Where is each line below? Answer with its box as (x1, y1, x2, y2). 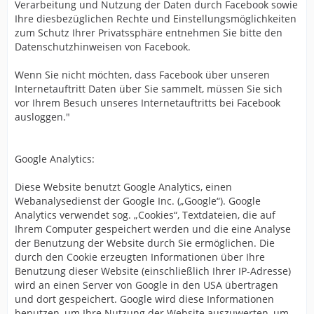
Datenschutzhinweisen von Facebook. (15, 40, 191, 53)
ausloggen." (15, 110, 70, 123)
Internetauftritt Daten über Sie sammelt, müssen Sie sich (15, 82, 282, 95)
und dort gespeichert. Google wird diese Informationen (15, 292, 274, 306)
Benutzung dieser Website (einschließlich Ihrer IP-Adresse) (15, 264, 291, 278)
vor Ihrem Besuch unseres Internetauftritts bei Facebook (15, 96, 280, 109)
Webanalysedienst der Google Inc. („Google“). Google (15, 194, 261, 207)
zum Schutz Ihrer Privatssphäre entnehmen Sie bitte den (15, 26, 282, 39)
